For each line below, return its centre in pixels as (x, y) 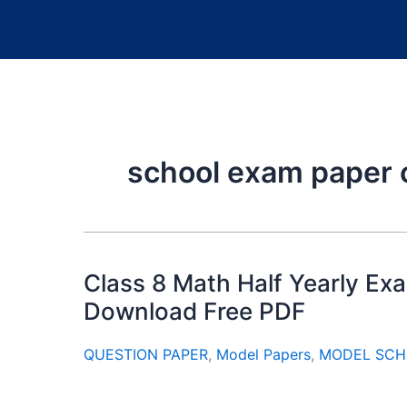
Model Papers (263, 355)
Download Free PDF (194, 311)
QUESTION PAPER (146, 355)
